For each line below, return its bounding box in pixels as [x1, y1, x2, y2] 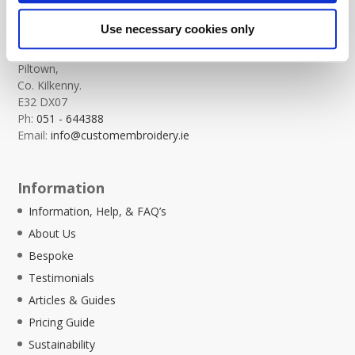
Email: [17, 128, 52, 143]
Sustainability [29, 336, 96, 352]
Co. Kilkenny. [17, 78, 82, 94]
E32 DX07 [17, 94, 68, 110]
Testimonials [29, 269, 95, 285]
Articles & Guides [29, 292, 116, 307]
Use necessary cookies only [101, 22, 254, 36]
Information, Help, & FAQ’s [29, 203, 167, 219]
